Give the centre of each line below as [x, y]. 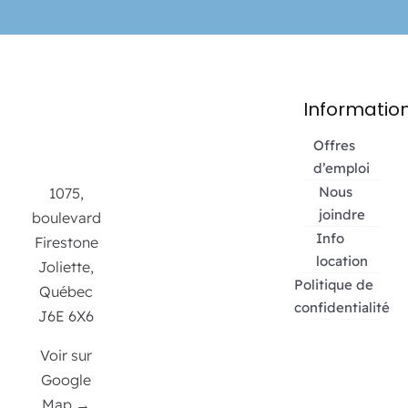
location [342, 261]
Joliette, [66, 267]
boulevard [66, 218]
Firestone [66, 243]
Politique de [333, 285]
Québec [66, 292]
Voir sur [66, 356]
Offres [335, 146]
